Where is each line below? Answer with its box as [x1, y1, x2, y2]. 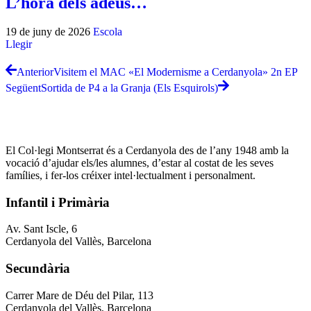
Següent [6, 82, 41, 94]
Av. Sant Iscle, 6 [6, 223, 77, 235]
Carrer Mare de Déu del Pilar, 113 [6, 289, 153, 301]
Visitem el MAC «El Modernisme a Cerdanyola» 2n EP [53, 66, 298, 78]
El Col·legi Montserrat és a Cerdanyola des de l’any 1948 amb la [6, 144, 289, 156]
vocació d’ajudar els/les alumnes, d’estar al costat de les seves [6, 157, 274, 169]
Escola [93, 26, 122, 38]
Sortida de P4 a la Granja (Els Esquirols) [41, 82, 218, 94]
